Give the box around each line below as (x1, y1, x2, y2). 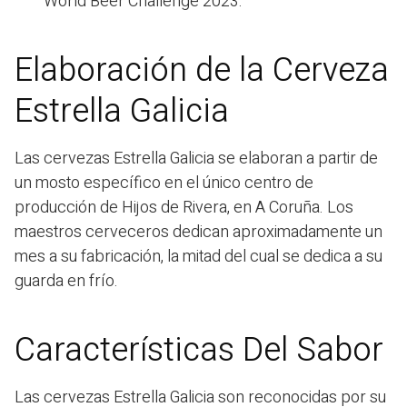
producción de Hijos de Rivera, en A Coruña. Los (15, 194, 353, 220)
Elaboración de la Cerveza (15, 45, 389, 94)
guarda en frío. (15, 268, 118, 293)
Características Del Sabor (15, 325, 383, 374)
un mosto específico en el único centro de (15, 170, 313, 195)
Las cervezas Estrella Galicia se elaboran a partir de (15, 145, 378, 171)
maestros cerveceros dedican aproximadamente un (15, 219, 382, 244)
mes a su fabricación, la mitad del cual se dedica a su (15, 243, 382, 269)
